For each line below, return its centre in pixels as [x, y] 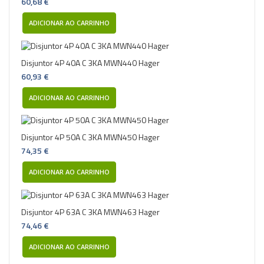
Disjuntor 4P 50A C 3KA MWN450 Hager [90, 137]
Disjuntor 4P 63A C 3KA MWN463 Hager [90, 212]
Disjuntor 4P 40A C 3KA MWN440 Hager [90, 62]
